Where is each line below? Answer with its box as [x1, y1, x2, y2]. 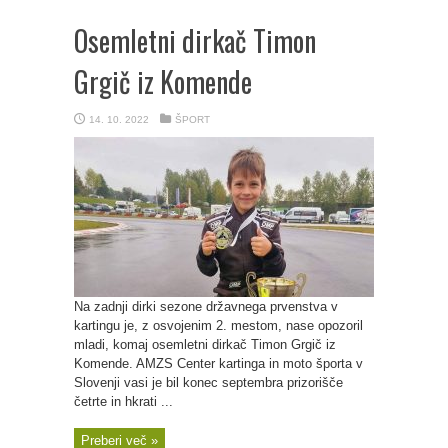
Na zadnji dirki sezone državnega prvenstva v [74, 299, 338, 314]
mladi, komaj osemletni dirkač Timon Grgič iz [74, 337, 336, 352]
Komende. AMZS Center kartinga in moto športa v [74, 356, 363, 371]
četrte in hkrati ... [74, 394, 173, 409]
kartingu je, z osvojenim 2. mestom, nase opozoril [74, 318, 363, 333]
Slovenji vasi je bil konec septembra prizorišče [74, 375, 343, 390]
